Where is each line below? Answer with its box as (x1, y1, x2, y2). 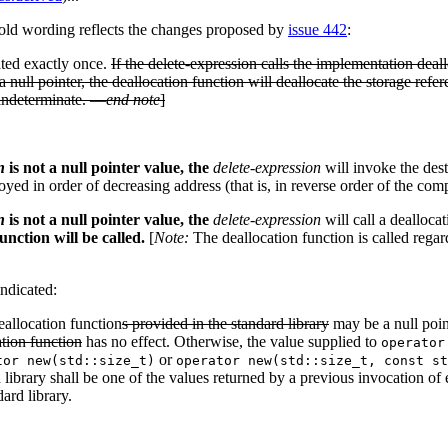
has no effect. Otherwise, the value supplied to (82, 333, 381, 351)
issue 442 (288, 21, 347, 39)
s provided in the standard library (122, 315, 329, 333)
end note (106, 91, 160, 109)
